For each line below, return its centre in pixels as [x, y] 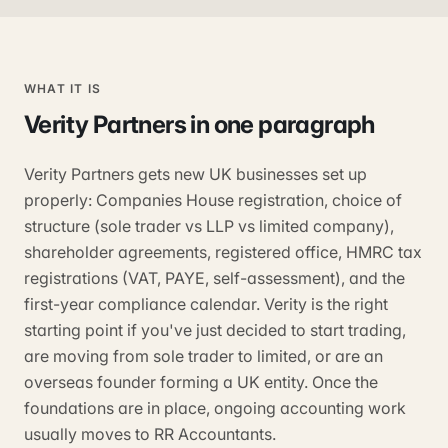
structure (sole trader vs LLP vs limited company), [209, 226]
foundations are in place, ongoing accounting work [215, 408]
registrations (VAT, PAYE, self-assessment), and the [214, 278]
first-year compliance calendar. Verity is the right [206, 304]
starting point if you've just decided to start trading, [215, 330]
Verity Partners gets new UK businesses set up [195, 174]
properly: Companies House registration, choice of [213, 200]
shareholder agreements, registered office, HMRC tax [223, 252]
